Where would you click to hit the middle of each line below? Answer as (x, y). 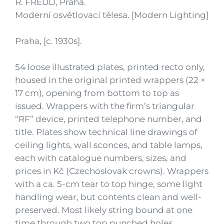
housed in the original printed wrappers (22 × (110, 80)
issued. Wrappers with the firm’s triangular (105, 106)
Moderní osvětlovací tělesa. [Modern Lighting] (112, 15)
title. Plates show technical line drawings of (106, 132)
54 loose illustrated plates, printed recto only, (110, 67)
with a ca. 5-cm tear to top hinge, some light (109, 184)
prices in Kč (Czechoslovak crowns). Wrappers (112, 171)
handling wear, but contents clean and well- (108, 197)
